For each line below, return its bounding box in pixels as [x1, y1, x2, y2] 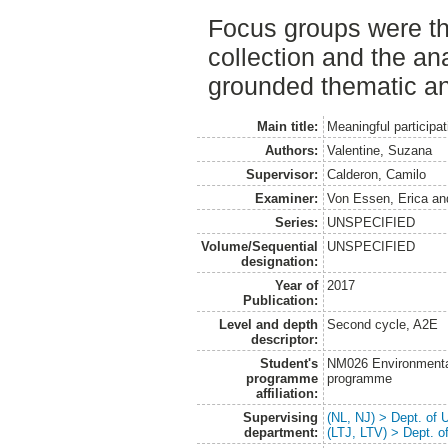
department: [243, 424, 318, 440]
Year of [274, 277, 318, 293]
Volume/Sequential [200, 238, 318, 254]
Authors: [264, 142, 318, 158]
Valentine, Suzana [327, 142, 433, 158]
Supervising [242, 409, 318, 425]
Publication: [242, 292, 318, 308]
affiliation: [255, 385, 318, 401]
